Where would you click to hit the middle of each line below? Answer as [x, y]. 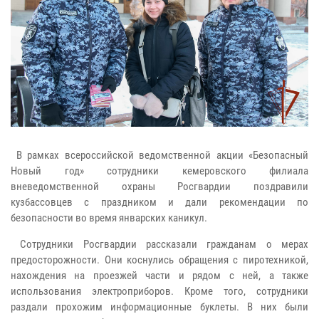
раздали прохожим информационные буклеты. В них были [159, 307]
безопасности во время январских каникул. [109, 218]
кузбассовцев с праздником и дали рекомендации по [159, 202]
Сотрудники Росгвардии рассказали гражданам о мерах [159, 244]
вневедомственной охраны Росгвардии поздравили [159, 186]
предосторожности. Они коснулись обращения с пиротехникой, [159, 260]
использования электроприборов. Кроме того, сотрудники [159, 291]
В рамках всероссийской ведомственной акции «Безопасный [159, 155]
